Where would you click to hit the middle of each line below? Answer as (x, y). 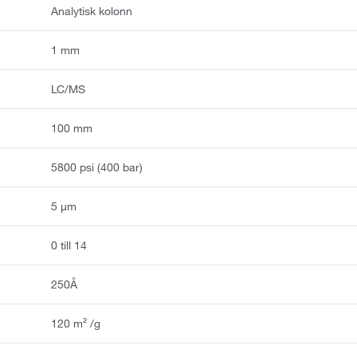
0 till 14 (69, 245)
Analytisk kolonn (92, 11)
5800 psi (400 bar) (97, 167)
